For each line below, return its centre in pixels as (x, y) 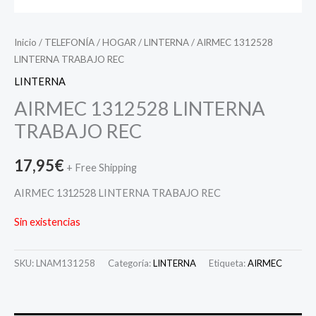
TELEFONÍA (69, 42)
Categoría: (130, 263)
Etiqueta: (228, 263)
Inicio (25, 42)
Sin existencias (47, 222)
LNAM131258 (66, 263)
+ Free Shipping (102, 168)
